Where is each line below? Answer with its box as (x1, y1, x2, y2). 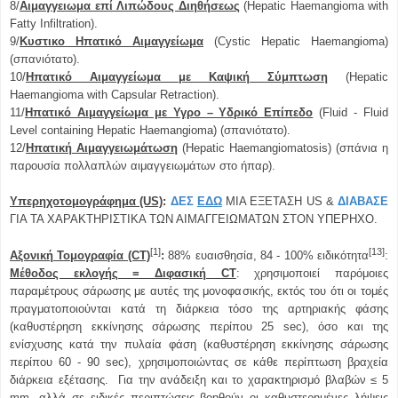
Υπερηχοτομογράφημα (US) (10, 194, 163, 208)
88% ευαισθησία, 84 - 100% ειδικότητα (163, 249, 369, 263)
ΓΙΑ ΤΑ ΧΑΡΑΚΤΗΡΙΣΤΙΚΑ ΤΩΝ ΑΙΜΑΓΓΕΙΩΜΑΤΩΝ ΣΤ (10, 211, 297, 226)
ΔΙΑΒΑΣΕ (338, 194, 388, 208)
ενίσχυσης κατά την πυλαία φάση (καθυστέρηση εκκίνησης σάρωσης (10, 338, 388, 352)
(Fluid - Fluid (313, 105, 389, 119)
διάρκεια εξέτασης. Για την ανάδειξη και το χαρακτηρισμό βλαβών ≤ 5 (10, 373, 388, 387)
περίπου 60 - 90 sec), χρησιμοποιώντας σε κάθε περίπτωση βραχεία (10, 355, 388, 370)
